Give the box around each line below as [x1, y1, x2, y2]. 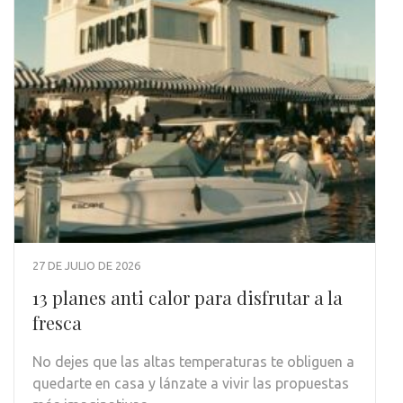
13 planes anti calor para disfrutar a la [32, 285, 343, 310]
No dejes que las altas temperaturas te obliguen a [32, 354, 354, 371]
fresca [32, 310, 82, 336]
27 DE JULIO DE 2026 [32, 259, 140, 273]
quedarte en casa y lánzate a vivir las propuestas [32, 375, 349, 392]
